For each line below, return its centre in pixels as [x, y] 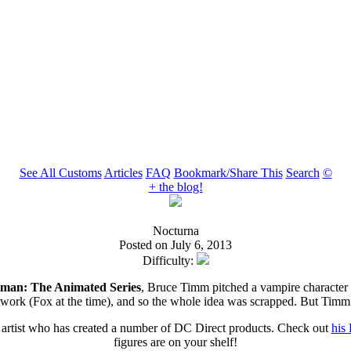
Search [302, 173]
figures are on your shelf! [175, 342]
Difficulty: [169, 261]
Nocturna [175, 231]
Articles [123, 173]
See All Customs [60, 173]
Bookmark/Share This [228, 173]
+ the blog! [175, 187]
